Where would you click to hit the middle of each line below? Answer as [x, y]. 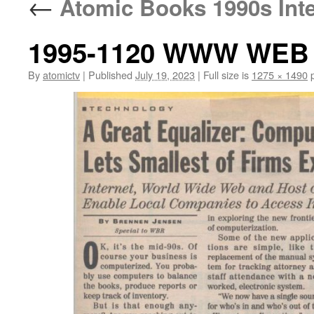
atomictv [61, 75]
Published [110, 75]
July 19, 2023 [165, 75]
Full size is [226, 75]
